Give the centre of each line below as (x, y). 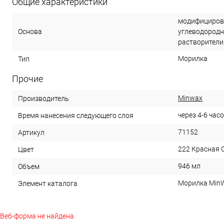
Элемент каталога (48, 183)
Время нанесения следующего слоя (76, 115)
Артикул (31, 132)
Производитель (43, 98)
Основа (30, 31)
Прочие (27, 79)
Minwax (190, 98)
